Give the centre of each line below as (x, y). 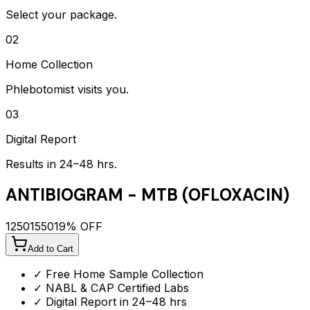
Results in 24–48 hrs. (61, 164)
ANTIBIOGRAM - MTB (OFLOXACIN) (147, 195)
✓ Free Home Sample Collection (118, 274)
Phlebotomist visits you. (67, 89)
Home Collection (49, 64)
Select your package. (61, 14)
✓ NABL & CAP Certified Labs (111, 288)
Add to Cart (51, 249)
